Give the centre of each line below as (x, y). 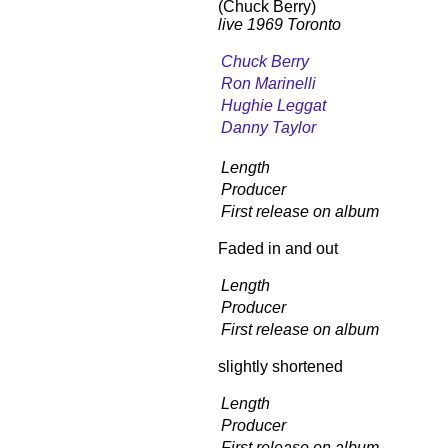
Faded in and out (278, 248)
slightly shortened (280, 366)
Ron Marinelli (268, 83)
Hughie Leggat (273, 105)
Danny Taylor (268, 127)
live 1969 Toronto (279, 24)
